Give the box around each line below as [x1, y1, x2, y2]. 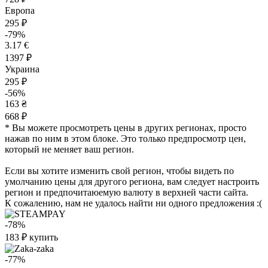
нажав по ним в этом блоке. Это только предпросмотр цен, [5, 133, 246, 144]
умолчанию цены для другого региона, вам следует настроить [5, 176, 259, 187]
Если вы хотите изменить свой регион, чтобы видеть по [5, 166, 234, 176]
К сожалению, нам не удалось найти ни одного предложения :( [5, 198, 262, 208]
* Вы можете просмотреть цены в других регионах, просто [5, 123, 246, 133]
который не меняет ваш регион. [5, 144, 134, 154]
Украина [5, 64, 39, 74]
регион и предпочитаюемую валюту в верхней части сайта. [5, 187, 248, 197]
